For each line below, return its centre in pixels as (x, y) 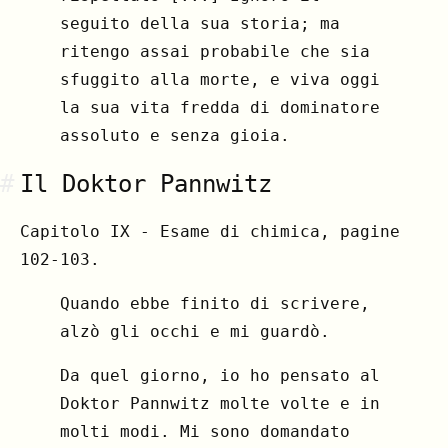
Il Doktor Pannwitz (146, 184)
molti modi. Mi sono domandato (205, 432)
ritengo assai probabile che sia (215, 52)
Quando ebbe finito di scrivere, (215, 304)
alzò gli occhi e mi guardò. (195, 332)
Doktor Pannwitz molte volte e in (220, 404)
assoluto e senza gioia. (175, 136)
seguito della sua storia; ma (200, 24)
